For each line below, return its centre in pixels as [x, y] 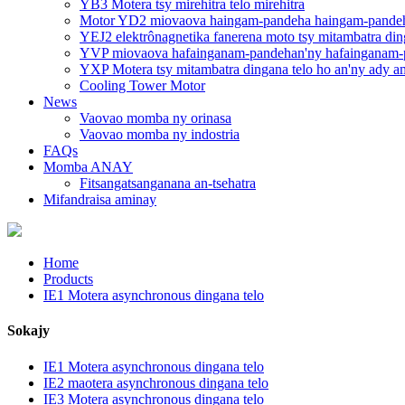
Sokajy [28, 331]
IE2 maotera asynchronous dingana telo [156, 382]
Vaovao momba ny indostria [160, 134]
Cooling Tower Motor [142, 85]
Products [68, 279]
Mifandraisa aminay [100, 199]
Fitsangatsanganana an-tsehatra [168, 183]
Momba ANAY [88, 167]
